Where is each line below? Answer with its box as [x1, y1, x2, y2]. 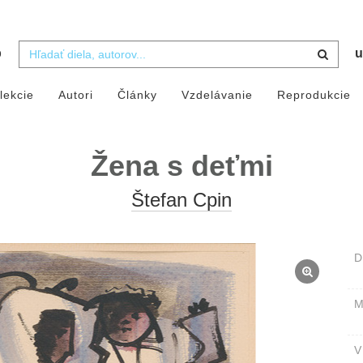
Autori [58, 88, 93, 102]
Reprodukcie [276, 88, 351, 102]
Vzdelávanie [181, 88, 253, 102]
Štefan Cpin [131, 189, 232, 211]
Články [117, 88, 157, 102]
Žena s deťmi [90, 149, 273, 183]
